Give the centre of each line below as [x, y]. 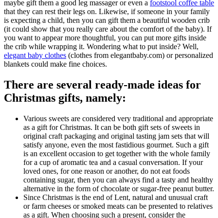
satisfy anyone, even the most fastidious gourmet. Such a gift [116, 145]
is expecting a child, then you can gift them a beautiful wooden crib [107, 20]
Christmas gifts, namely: [65, 98]
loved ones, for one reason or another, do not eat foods [107, 171]
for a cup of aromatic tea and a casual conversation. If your [113, 163]
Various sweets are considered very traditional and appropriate [118, 119]
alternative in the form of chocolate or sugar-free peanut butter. [119, 189]
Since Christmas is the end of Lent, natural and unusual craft [116, 198]
